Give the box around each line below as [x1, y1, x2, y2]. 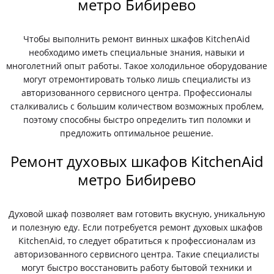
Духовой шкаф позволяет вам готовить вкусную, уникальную [8, 208, 265, 220]
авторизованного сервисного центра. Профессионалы [21, 87, 253, 98]
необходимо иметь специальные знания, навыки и [29, 46, 245, 58]
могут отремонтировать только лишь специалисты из [23, 73, 251, 85]
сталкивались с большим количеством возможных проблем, [10, 100, 264, 112]
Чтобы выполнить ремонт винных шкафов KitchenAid [23, 33, 251, 45]
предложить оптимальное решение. [60, 127, 214, 139]
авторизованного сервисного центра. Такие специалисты [14, 248, 260, 260]
